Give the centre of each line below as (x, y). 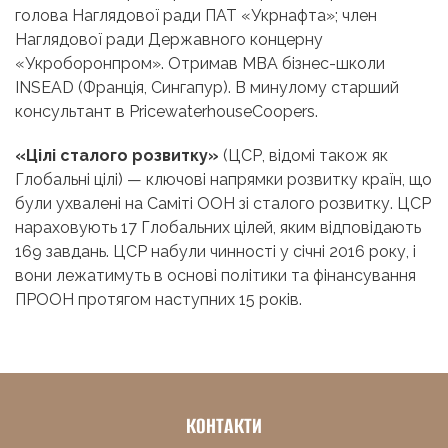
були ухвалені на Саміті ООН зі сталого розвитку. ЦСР (223, 204)
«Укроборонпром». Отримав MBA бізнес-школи (200, 64)
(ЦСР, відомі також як (303, 156)
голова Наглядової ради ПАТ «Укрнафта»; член (196, 16)
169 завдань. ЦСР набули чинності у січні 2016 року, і (215, 252)
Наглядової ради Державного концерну (169, 40)
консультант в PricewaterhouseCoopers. (166, 112)
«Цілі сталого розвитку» (117, 156)
